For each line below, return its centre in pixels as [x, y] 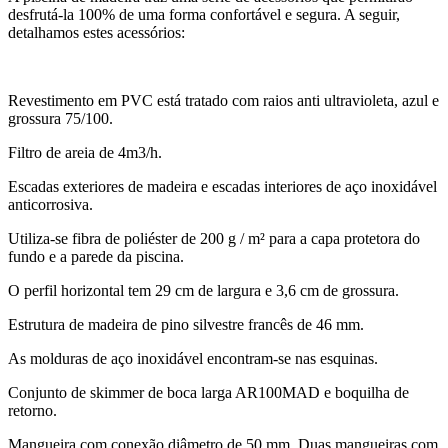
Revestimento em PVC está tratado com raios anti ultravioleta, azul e [223, 100]
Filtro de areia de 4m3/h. [85, 152]
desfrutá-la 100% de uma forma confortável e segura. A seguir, [204, 14]
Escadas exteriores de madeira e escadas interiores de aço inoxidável [222, 186]
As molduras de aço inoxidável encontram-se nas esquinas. [193, 358]
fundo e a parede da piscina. [96, 256]
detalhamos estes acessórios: [96, 32]
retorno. [32, 410]
